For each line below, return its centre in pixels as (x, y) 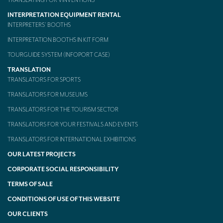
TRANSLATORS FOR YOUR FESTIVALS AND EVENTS (73, 125)
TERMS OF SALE (30, 184)
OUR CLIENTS (28, 214)
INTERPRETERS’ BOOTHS (39, 25)
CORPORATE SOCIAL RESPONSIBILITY (63, 169)
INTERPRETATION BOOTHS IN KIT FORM (58, 40)
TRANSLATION (29, 70)
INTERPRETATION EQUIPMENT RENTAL (64, 15)
